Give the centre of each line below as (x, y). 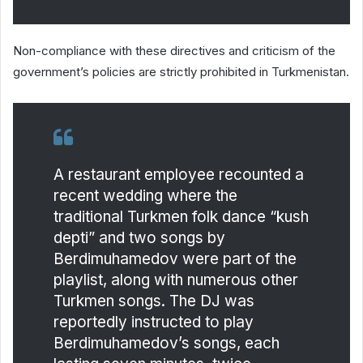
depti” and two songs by (139, 237)
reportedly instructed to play (154, 322)
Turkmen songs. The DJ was (154, 301)
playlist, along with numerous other (176, 280)
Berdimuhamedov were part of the (175, 258)
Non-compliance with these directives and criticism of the (174, 50)
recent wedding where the (145, 195)
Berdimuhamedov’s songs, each (167, 343)
